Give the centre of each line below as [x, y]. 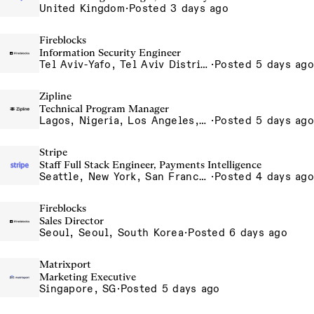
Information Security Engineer [110, 53]
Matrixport [65, 264]
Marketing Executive [88, 277]
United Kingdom [82, 8]
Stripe [53, 152]
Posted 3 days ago [179, 8]
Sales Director [71, 221]
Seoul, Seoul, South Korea [111, 233]
